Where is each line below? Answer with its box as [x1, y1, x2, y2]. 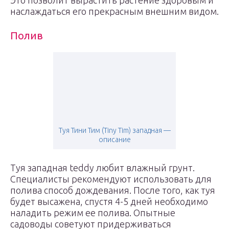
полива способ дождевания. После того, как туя [10, 185, 215, 195]
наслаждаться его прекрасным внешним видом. [10, 6, 219, 16]
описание [98, 135, 131, 144]
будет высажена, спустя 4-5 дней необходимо [10, 196, 208, 207]
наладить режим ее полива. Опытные [10, 208, 175, 218]
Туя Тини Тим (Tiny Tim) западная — [58, 126, 171, 134]
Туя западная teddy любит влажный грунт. [10, 163, 195, 173]
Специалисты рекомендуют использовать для [10, 174, 212, 184]
